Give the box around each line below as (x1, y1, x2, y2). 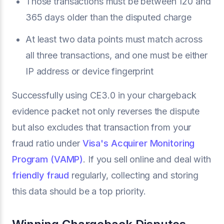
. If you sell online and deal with (83, 154, 211, 164)
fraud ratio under (12, 138, 82, 148)
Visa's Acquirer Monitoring (82, 138, 195, 148)
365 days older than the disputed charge (25, 12, 191, 22)
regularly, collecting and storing (69, 170, 198, 180)
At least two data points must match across (25, 34, 202, 44)
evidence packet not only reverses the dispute (12, 106, 200, 116)
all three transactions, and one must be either (25, 50, 208, 60)
